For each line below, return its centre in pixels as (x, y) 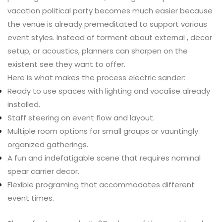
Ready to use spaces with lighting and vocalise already (109, 91)
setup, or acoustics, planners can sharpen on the (98, 51)
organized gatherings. (48, 144)
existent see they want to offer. (66, 64)
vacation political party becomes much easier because (110, 10)
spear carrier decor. (43, 171)
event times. (31, 198)
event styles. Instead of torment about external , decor (110, 37)
